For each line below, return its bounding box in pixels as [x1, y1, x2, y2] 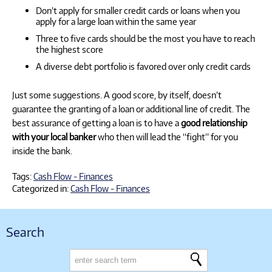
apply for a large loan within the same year [36, 16, 196, 27]
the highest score [36, 44, 103, 55]
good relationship [181, 117, 247, 128]
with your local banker [12, 131, 96, 142]
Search [6, 224, 44, 240]
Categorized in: [12, 183, 70, 194]
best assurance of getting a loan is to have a [12, 117, 181, 128]
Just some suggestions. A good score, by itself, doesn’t [12, 89, 222, 100]
